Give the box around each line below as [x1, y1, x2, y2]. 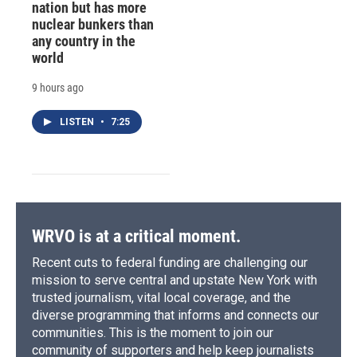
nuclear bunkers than [32, 15, 154, 33]
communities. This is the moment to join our [32, 324, 273, 340]
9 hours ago [32, 80, 84, 94]
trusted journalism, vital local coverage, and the [32, 289, 291, 305]
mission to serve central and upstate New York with [32, 272, 317, 288]
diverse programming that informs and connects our [32, 307, 319, 323]
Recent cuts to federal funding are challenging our [32, 254, 308, 270]
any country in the [32, 32, 135, 49]
